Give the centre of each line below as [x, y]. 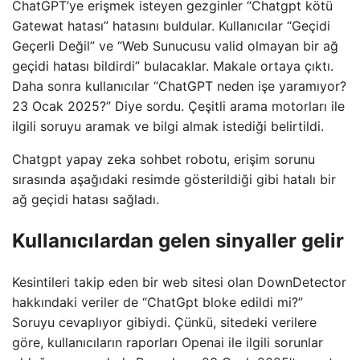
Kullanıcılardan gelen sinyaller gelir [178, 240]
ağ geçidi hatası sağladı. [86, 199]
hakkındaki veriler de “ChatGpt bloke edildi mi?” [157, 302]
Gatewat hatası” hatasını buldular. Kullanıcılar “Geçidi [171, 25]
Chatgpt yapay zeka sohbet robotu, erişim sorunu [164, 159]
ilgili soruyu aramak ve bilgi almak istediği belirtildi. [168, 126]
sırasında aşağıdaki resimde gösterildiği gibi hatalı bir [174, 179]
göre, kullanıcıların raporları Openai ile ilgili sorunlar [168, 342]
